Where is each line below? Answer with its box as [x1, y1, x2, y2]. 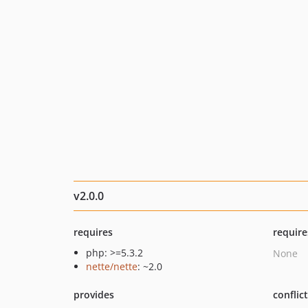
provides [74, 288, 114, 301]
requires [74, 225, 113, 239]
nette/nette [86, 260, 137, 273]
